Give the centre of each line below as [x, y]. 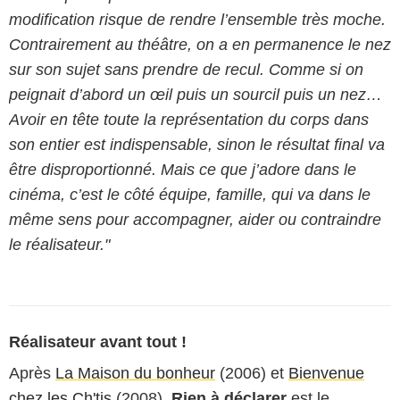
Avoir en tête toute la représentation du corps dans [189, 120]
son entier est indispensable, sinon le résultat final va [197, 145]
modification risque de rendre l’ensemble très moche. [197, 20]
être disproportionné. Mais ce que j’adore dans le [183, 170]
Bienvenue [326, 373]
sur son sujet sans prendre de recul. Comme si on [186, 70]
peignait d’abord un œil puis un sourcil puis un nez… [196, 95]
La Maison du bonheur [135, 373]
